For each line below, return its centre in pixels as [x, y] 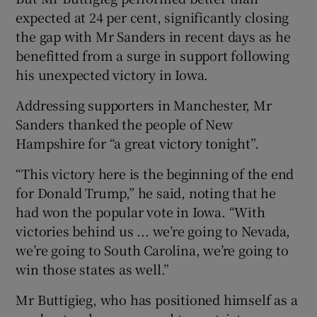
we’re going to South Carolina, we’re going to [152, 249]
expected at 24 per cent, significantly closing [152, 17]
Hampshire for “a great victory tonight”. [137, 143]
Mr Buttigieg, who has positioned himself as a [157, 299]
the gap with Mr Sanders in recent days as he [153, 36]
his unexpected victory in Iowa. [112, 74]
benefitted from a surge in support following [152, 55]
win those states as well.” [93, 269]
